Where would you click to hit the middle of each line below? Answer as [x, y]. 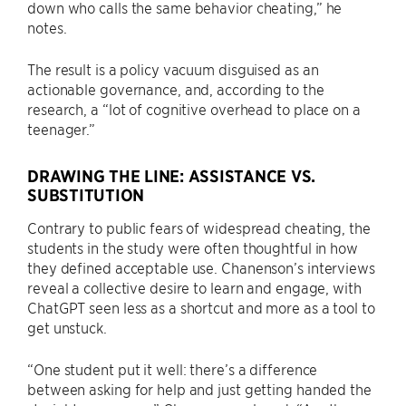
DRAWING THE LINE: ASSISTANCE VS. [171, 176]
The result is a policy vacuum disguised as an [173, 68]
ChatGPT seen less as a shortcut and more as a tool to [201, 307]
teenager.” [62, 128]
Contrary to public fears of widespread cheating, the [199, 227]
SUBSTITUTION [86, 195]
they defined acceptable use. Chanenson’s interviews [201, 267]
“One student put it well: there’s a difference [173, 368]
